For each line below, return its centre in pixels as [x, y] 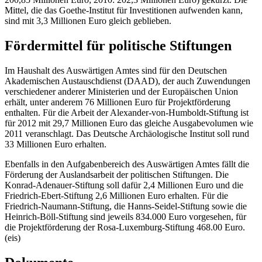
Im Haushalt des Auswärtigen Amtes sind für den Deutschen [116, 71]
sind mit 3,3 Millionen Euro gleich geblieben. [88, 21]
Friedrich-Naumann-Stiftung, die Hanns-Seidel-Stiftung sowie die [126, 206]
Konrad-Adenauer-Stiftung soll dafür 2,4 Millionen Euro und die [124, 185]
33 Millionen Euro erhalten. [56, 144]
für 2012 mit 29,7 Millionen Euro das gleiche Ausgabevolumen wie [129, 123]
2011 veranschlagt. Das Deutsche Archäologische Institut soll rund [127, 134]
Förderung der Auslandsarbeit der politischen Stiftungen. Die [117, 175]
